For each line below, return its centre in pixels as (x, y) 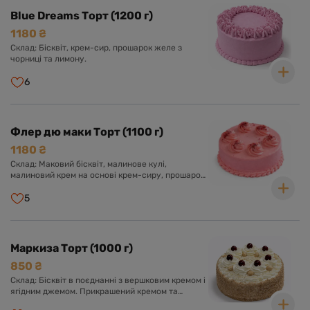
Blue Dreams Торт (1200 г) (82, 16)
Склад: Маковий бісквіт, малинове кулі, (89, 164)
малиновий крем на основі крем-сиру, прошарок (108, 175)
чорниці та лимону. (48, 59)
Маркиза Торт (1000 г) (72, 248)
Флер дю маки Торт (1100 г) (87, 132)
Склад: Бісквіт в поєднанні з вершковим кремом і (108, 280)
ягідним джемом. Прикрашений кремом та (94, 291)
